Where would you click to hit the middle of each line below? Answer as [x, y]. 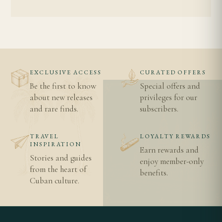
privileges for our [168, 97]
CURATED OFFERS [173, 72]
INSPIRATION [56, 144]
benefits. [154, 172]
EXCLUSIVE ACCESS [66, 72]
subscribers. [159, 109]
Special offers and [170, 86]
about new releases [61, 97]
